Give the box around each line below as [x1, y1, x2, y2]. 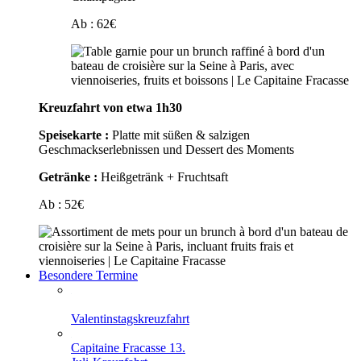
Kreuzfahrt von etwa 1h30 [39, 100, 182, 114]
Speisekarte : [39, 127, 109, 142]
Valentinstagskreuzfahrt [71, 311, 189, 326]
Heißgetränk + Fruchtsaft [98, 169, 228, 184]
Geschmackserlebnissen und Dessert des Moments [39, 142, 294, 156]
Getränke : [39, 169, 98, 184]
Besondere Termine [39, 268, 138, 282]
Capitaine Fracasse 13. [71, 340, 185, 355]
